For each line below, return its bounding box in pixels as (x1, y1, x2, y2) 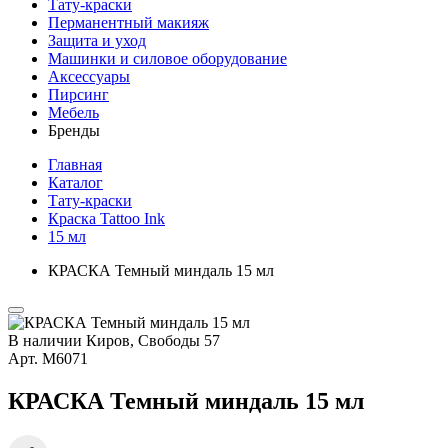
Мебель (48, 104, 99, 121)
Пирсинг (48, 86, 109, 103)
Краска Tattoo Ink (48, 210, 165, 227)
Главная (48, 156, 102, 173)
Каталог (48, 174, 103, 191)
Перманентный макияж (48, 14, 209, 31)
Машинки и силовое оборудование (48, 50, 287, 67)
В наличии (8, 332, 82, 349)
